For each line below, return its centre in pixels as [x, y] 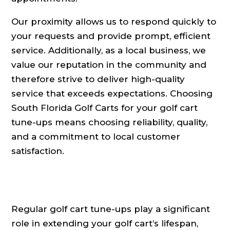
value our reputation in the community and [109, 65]
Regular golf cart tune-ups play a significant [111, 209]
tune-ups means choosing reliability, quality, [110, 122]
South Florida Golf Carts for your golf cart [105, 108]
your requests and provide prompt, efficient [111, 36]
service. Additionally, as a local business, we [109, 51]
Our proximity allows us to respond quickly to [114, 22]
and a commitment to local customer [96, 137]
